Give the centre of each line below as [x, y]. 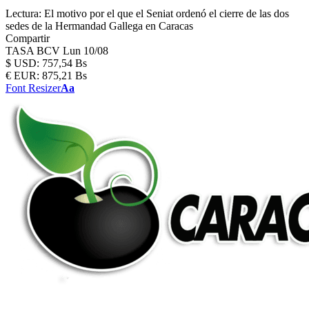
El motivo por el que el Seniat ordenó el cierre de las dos [167, 13]
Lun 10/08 [86, 51]
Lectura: [23, 13]
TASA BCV [34, 51]
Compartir [28, 38]
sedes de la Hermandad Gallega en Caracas [99, 26]
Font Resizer [33, 88]
